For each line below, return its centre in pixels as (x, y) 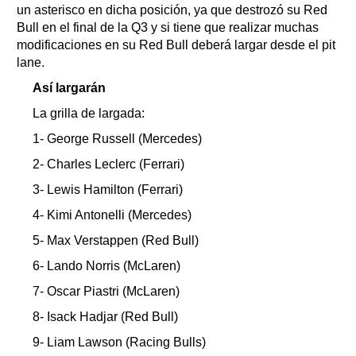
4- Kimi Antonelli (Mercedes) (112, 215)
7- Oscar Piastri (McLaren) (106, 292)
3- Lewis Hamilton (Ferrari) (108, 190)
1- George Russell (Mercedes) (117, 139)
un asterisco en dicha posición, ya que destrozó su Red (172, 10)
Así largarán (69, 88)
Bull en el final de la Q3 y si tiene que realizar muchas (168, 28)
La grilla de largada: (89, 114)
